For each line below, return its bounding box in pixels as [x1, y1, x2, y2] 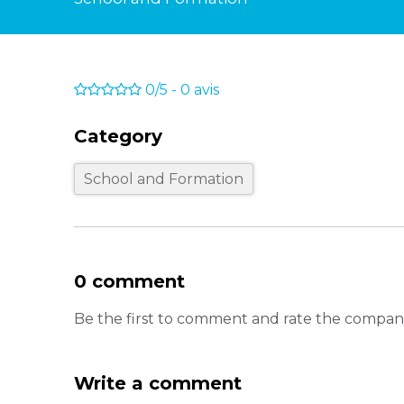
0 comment [74, 271, 185, 292]
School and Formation [84, 170, 243, 188]
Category [74, 125, 162, 147]
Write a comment [74, 372, 242, 394]
